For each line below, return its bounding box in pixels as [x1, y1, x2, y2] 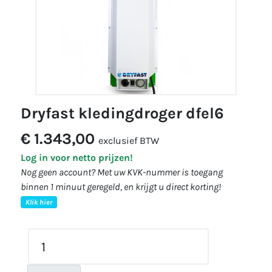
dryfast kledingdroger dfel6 [32, 104, 224, 122]
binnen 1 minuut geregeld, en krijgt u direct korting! [21, 181, 221, 192]
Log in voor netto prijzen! [21, 152, 133, 163]
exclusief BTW [98, 135, 159, 146]
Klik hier [25, 198, 52, 206]
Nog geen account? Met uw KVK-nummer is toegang [21, 166, 223, 178]
